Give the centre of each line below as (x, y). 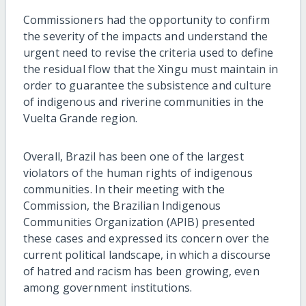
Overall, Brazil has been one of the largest (133, 157)
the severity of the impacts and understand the (145, 37)
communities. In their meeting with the (124, 190)
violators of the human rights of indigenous (138, 173)
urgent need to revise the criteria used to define (148, 53)
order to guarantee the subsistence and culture (147, 86)
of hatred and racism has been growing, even (141, 272)
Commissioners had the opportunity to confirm (146, 20)
